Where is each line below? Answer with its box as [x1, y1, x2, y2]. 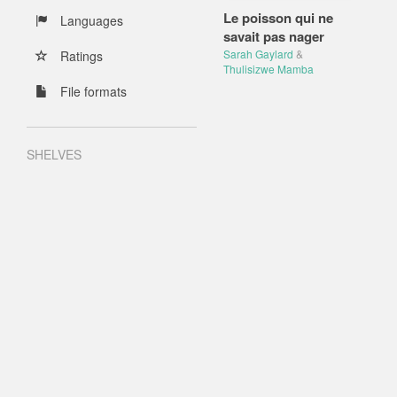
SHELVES [27, 145, 82, 163]
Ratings [57, 47, 103, 65]
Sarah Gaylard [222, 46, 293, 61]
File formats [57, 82, 127, 100]
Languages [57, 12, 123, 29]
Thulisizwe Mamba [222, 61, 314, 76]
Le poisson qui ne [222, 8, 333, 27]
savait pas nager [222, 27, 324, 46]
